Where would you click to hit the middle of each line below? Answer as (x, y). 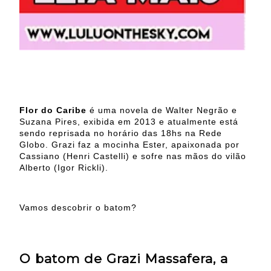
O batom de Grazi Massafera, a (124, 258)
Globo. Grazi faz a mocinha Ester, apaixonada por (129, 144)
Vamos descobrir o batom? (78, 207)
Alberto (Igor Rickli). (64, 167)
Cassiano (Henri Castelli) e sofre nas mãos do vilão (133, 156)
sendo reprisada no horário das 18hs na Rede (121, 133)
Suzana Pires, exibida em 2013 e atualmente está (129, 121)
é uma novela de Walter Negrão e (162, 110)
